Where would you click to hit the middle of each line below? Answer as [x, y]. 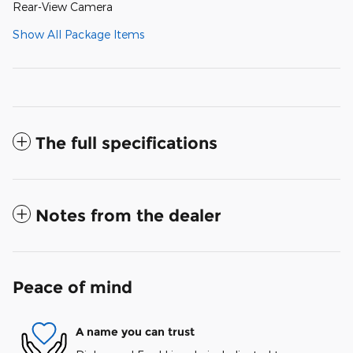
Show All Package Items [78, 35]
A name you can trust [135, 331]
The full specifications [126, 143]
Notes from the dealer [128, 216]
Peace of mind [72, 288]
